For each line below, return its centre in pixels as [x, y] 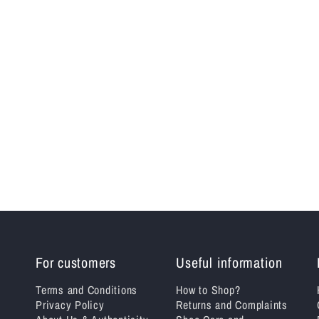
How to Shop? [208, 290]
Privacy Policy [70, 305]
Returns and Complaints [232, 305]
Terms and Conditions [87, 290]
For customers [76, 262]
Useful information [229, 262]
